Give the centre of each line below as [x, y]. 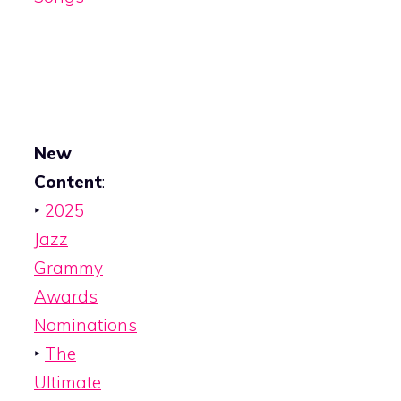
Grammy [68, 268]
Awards [66, 297]
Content [68, 182]
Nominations [85, 325]
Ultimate [68, 383]
